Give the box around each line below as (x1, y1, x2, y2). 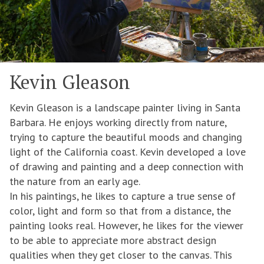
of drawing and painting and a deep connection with (9, 160, 243, 174)
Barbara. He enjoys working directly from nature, (9, 115, 226, 130)
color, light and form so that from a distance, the (9, 204, 231, 218)
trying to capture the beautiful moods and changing (9, 130, 242, 144)
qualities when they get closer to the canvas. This (9, 248, 232, 262)
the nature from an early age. (9, 174, 140, 189)
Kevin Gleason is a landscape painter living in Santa (9, 101, 240, 115)
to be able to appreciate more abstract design (9, 233, 216, 247)
